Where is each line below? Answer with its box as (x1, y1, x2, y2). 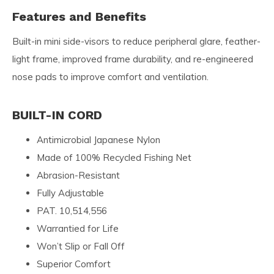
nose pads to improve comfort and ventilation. (12, 70, 209, 83)
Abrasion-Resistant (37, 169, 120, 181)
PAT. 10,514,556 (37, 204, 107, 217)
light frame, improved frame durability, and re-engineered (12, 53, 253, 65)
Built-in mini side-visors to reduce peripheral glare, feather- (12, 35, 261, 47)
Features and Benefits (12, 9, 146, 24)
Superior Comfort (37, 257, 111, 270)
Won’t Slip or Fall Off (37, 240, 125, 252)
